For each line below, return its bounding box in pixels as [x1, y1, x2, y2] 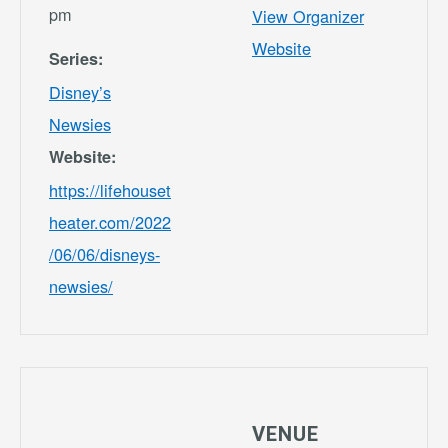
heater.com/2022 [49, 209, 171, 234]
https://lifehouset [49, 177, 171, 202]
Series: [49, 46, 103, 70]
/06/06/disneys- [49, 241, 160, 266]
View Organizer [252, 3, 364, 28]
